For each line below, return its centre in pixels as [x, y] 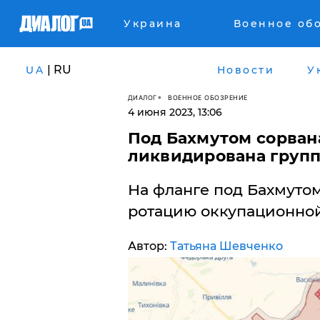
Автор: [149, 246]
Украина [153, 24]
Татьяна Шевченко [226, 246]
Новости [245, 70]
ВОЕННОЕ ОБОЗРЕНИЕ [208, 97]
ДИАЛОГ [142, 97]
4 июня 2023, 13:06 [175, 112]
